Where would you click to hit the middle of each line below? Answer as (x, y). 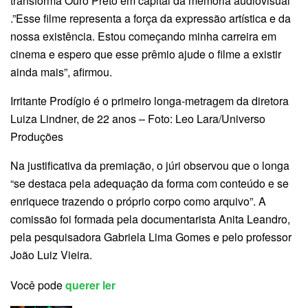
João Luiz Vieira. (51, 254)
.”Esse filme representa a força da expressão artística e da (151, 18)
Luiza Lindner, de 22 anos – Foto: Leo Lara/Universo (138, 118)
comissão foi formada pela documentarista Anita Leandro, (150, 219)
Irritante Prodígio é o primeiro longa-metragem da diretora (150, 100)
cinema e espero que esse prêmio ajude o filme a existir (146, 54)
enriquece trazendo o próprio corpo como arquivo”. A (138, 201)
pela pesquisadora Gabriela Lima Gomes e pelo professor (151, 236)
